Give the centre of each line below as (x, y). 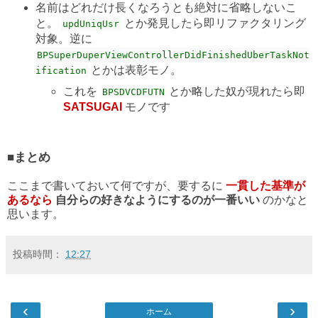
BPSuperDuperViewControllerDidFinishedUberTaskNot (174, 55)
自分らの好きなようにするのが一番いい (158, 199)
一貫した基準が (265, 185)
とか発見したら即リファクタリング (213, 23)
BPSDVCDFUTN (133, 92)
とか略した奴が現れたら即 (236, 91)
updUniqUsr (91, 23)
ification (61, 70)
